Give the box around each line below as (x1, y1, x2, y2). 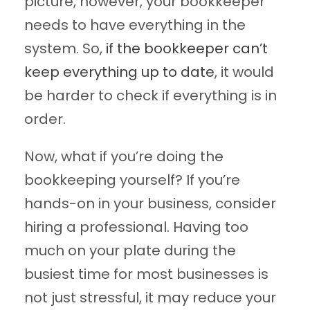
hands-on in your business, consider (24, 194, 276, 214)
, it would (215, 62, 274, 82)
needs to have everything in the (24, 15, 246, 35)
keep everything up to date (24, 62, 215, 82)
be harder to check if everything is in (24, 86, 277, 106)
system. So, (24, 39, 106, 59)
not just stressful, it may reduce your (24, 288, 276, 308)
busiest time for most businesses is (24, 264, 268, 284)
